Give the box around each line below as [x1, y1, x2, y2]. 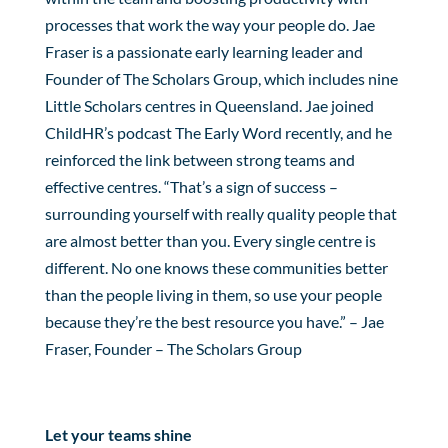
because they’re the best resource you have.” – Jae [44, 311, 384, 331]
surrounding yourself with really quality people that [44, 203, 397, 223]
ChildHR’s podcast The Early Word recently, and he [44, 122, 392, 142]
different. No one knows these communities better [44, 257, 388, 277]
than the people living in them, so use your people [44, 284, 382, 304]
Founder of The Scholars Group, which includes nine [44, 68, 398, 88]
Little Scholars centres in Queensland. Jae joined [44, 95, 374, 115]
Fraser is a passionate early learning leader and [44, 41, 363, 61]
